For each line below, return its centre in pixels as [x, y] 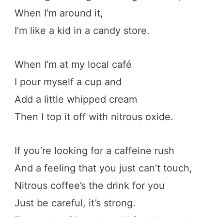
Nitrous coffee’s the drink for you [90, 185]
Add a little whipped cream [76, 99]
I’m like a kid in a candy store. [82, 30]
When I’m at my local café [73, 64]
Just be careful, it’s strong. [75, 203]
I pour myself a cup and [68, 82]
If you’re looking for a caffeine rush [94, 150]
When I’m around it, [59, 13]
